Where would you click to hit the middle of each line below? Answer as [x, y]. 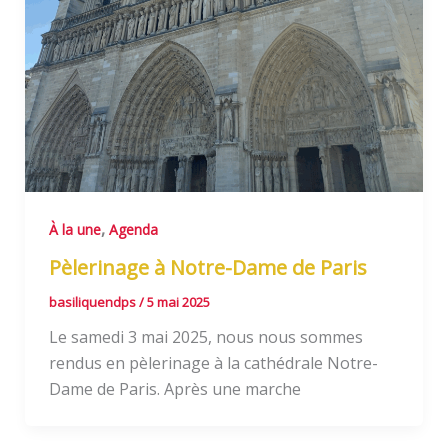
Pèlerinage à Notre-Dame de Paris [207, 268]
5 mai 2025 [178, 302]
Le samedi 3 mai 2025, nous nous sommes [205, 337]
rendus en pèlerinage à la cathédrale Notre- [213, 363]
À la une [74, 230]
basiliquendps [93, 302]
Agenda [133, 230]
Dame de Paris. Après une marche [174, 389]
